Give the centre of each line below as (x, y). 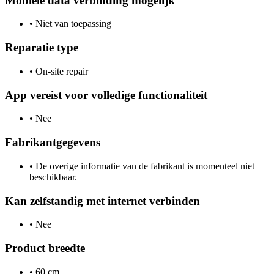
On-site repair (61, 71)
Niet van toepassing (72, 24)
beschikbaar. (53, 177)
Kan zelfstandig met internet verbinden (102, 201)
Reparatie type (42, 48)
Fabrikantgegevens (53, 143)
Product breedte (45, 248)
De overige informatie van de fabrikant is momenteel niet (144, 166)
